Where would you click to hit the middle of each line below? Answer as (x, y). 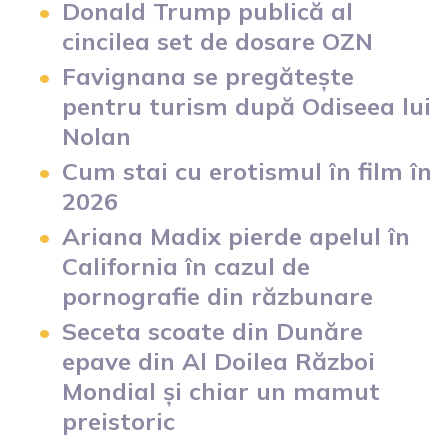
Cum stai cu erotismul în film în (247, 170)
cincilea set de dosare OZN (217, 40)
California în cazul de (186, 265)
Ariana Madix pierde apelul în (236, 235)
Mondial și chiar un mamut (221, 390)
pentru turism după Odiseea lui (246, 105)
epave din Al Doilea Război (218, 360)
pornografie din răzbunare (217, 295)
